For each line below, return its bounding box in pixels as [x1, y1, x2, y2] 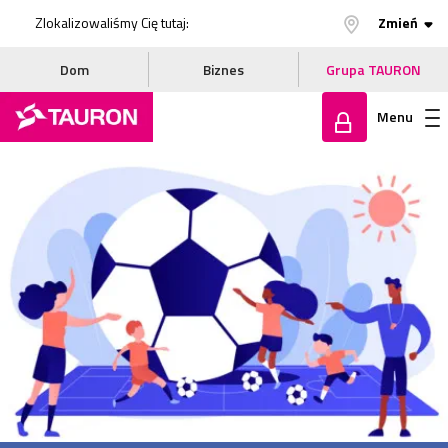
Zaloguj [332, 161, 379, 183]
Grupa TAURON [325, 59, 421, 80]
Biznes [202, 59, 244, 80]
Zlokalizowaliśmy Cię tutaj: [35, 12, 189, 33]
